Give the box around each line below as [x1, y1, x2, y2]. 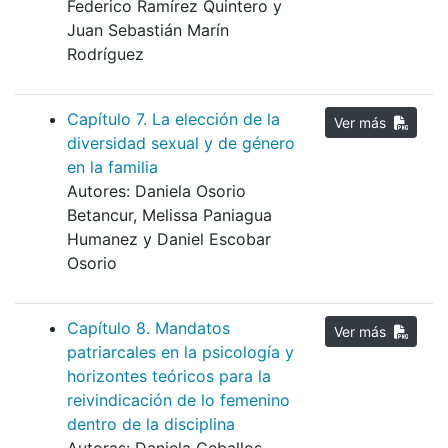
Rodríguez [67, 44, 144, 65]
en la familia [67, 157, 158, 178]
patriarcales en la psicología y [67, 342, 294, 363]
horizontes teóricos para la [67, 366, 271, 387]
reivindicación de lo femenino [67, 390, 290, 411]
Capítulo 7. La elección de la [67, 109, 280, 130]
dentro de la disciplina [67, 414, 235, 435]
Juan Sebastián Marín [67, 20, 229, 41]
